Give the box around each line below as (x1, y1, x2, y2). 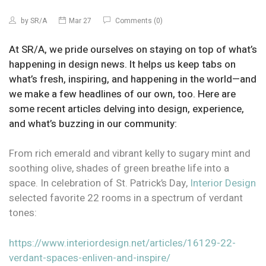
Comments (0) (113, 15, 163, 26)
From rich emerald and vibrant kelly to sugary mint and (9, 146, 251, 161)
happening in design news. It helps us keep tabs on (9, 57, 236, 72)
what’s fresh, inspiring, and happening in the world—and (9, 72, 256, 87)
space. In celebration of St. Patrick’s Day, (9, 176, 190, 191)
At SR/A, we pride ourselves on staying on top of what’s (9, 42, 257, 57)
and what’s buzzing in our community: (9, 116, 177, 131)
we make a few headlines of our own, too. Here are (9, 87, 236, 102)
